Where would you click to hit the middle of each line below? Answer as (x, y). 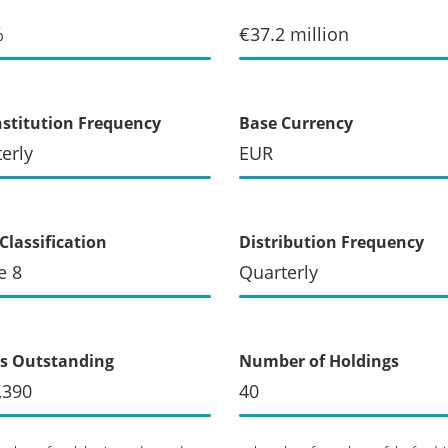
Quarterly (278, 271)
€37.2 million (294, 33)
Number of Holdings (319, 360)
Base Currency (296, 122)
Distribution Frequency (331, 241)
